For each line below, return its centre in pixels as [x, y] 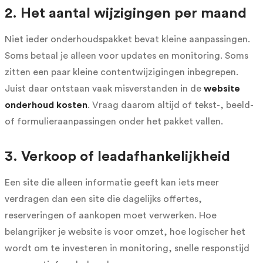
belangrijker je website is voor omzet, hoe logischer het [125, 232]
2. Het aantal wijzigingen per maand [126, 13]
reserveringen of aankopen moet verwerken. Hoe [111, 215]
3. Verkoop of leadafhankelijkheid [117, 156]
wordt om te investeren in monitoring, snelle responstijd [127, 248]
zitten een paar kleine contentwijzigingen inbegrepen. [122, 72]
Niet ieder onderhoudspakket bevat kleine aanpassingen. [127, 39]
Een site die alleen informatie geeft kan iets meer [112, 182]
